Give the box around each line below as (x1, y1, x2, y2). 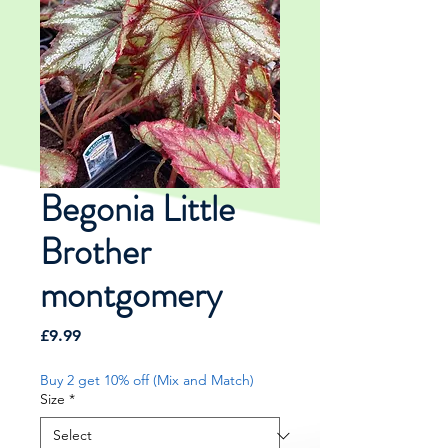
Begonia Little (40, 183, 235, 236)
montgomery (40, 269, 222, 322)
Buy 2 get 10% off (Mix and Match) (40, 371, 254, 390)
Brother (40, 226, 151, 279)
